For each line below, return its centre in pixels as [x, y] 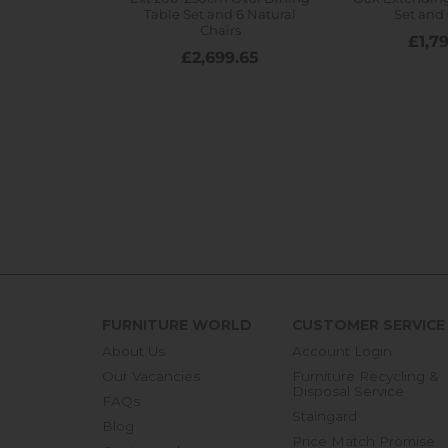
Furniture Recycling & [365, 375]
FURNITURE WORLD [177, 324]
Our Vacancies [151, 375]
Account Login [342, 350]
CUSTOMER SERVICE [368, 324]
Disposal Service [348, 390]
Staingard [324, 415]
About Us [133, 350]
